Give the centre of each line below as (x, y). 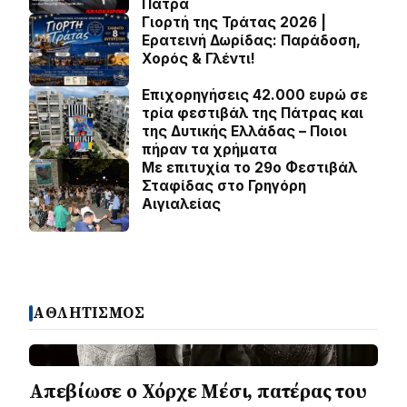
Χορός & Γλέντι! (199, 59)
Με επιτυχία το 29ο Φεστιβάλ (249, 168)
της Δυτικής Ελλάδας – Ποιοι (244, 132)
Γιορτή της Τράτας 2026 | (234, 23)
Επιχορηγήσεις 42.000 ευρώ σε (255, 95)
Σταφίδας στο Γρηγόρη (224, 186)
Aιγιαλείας (181, 204)
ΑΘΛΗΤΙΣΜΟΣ (89, 313)
